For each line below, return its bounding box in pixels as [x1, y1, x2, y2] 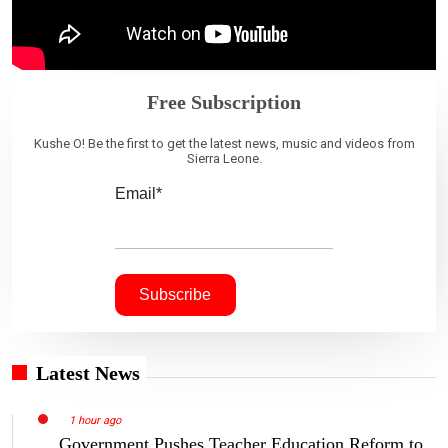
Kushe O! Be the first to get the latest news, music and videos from [33, 136, 415, 151]
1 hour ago [68, 413, 121, 427]
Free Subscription [147, 91, 301, 113]
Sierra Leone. [186, 151, 262, 166]
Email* [114, 185, 162, 202]
